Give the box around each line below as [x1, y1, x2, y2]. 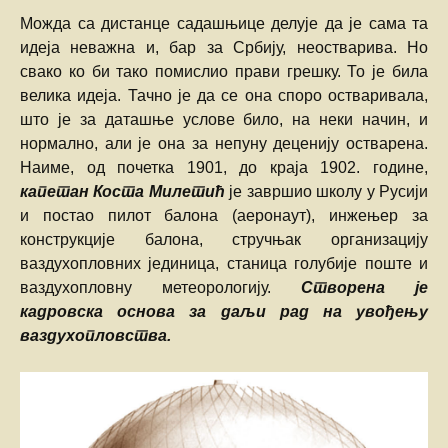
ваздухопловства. [20, 327, 171, 345]
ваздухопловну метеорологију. [20, 279, 301, 297]
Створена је [301, 279, 428, 297]
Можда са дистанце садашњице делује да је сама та [20, 15, 428, 33]
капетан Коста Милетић [20, 183, 225, 201]
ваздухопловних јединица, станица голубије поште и [20, 255, 428, 273]
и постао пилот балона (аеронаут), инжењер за [20, 207, 428, 225]
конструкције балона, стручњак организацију [20, 231, 428, 249]
